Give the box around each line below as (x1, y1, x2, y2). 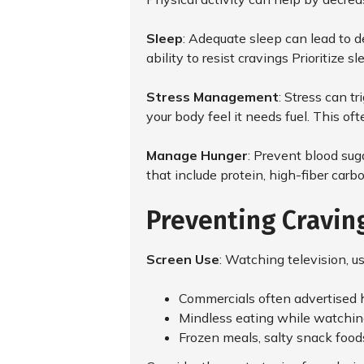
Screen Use (146, 251, 219, 267)
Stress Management (146, 89, 279, 105)
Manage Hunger (146, 147, 248, 163)
